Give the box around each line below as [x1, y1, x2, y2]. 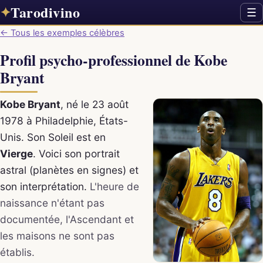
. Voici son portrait [33, 147, 120, 160]
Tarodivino [11, 2, 80, 22]
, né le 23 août [60, 97, 129, 110]
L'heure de [90, 180, 139, 193]
